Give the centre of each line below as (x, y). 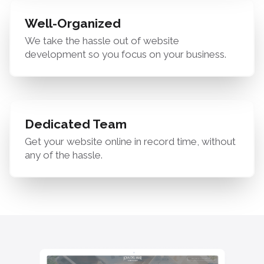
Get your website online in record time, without (130, 141)
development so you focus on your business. (126, 54)
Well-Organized (73, 23)
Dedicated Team (76, 124)
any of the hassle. (64, 155)
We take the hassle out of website (102, 41)
